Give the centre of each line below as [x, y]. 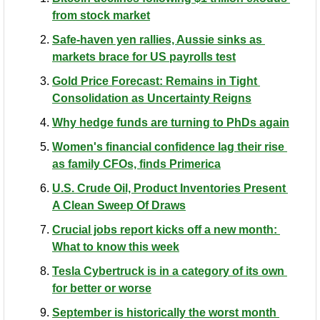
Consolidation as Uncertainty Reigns [152, 98]
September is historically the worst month [164, 312]
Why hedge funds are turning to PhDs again [171, 122]
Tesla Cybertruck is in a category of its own [168, 271]
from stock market [101, 15]
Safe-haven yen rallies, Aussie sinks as [157, 39]
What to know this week [116, 246]
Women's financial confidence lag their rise [168, 146]
